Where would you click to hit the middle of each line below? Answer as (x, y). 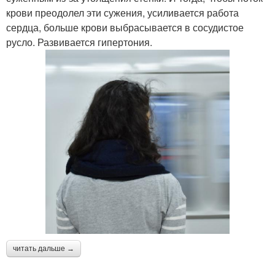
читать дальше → (44, 248)
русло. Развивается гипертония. (80, 42)
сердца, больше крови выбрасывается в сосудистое (125, 27)
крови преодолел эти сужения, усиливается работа (122, 12)
